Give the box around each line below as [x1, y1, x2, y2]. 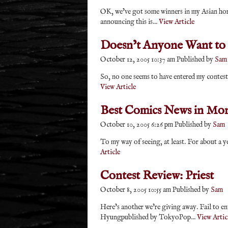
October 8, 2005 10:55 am [100, 185, 171, 194]
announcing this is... [100, 17, 159, 26]
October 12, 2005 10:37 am [100, 55, 175, 64]
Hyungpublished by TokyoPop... [100, 213, 197, 222]
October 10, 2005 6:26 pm [100, 120, 173, 129]
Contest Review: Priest [100, 168, 214, 184]
